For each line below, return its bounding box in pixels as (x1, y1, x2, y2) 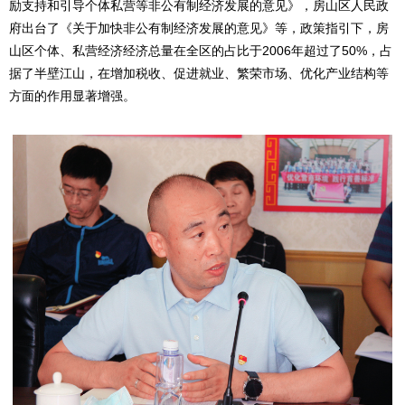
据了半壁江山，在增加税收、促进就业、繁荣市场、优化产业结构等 (9, 66, 389, 81)
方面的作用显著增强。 (9, 89, 136, 104)
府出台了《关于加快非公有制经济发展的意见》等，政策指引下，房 (9, 21, 389, 36)
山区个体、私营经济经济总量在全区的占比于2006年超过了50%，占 (9, 43, 392, 59)
